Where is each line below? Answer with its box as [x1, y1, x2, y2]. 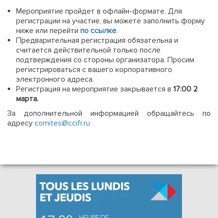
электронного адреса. [16, 74, 94, 84]
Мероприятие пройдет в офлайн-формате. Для [16, 6, 182, 16]
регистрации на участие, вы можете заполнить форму [16, 16, 205, 26]
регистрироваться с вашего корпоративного [16, 65, 172, 74]
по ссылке [80, 26, 116, 36]
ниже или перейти [16, 26, 80, 36]
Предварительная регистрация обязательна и [16, 36, 178, 45]
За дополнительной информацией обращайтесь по [7, 109, 211, 118]
